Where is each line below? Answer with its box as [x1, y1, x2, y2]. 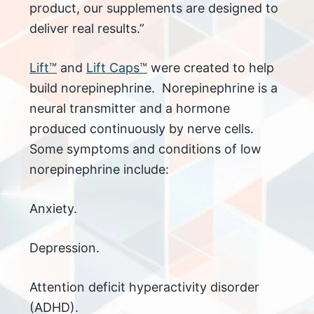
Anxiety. [29, 201, 77, 217]
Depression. [29, 240, 100, 256]
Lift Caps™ [86, 60, 147, 76]
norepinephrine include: [29, 162, 169, 177]
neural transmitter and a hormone [29, 101, 230, 116]
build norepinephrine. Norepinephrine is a [29, 81, 278, 96]
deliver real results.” [29, 21, 144, 36]
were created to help [147, 60, 274, 76]
